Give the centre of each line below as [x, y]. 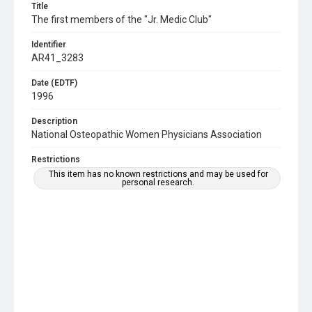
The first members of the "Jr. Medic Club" [122, 19]
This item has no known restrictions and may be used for [158, 174]
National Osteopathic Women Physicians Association [147, 134]
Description [54, 121]
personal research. [158, 182]
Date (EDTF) [54, 83]
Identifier [49, 45]
